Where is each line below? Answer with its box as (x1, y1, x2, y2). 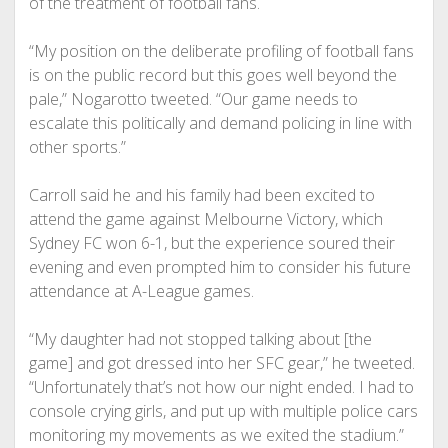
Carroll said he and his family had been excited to (28, 184, 375, 206)
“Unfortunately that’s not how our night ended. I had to (28, 376, 414, 398)
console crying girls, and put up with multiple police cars (28, 400, 418, 422)
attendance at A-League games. (28, 280, 254, 302)
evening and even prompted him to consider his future (28, 256, 411, 278)
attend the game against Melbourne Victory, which (28, 208, 383, 230)
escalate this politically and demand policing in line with (28, 112, 412, 134)
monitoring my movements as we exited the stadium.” (28, 424, 404, 446)
